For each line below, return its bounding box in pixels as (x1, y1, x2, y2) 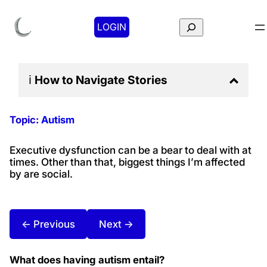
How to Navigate (34, 72, 125, 87)
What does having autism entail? (10, 253, 164, 266)
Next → (99, 218, 133, 230)
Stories (127, 72, 167, 87)
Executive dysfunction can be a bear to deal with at (10, 144, 252, 157)
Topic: (10, 113, 41, 126)
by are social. (10, 167, 73, 181)
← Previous (21, 218, 75, 230)
